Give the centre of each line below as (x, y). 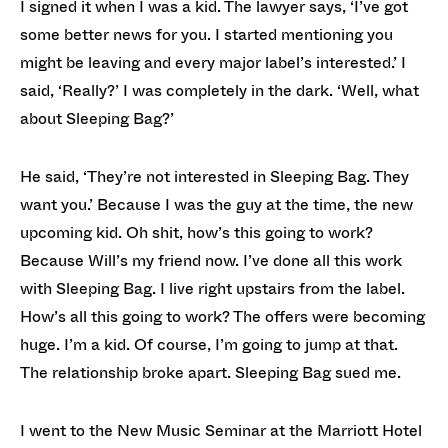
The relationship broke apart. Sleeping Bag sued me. (212, 372)
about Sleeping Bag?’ (99, 118)
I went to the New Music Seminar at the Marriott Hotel (221, 430)
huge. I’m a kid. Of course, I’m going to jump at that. (209, 344)
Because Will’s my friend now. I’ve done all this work (211, 260)
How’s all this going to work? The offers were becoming (222, 316)
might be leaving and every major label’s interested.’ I (213, 62)
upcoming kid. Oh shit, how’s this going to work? (196, 232)
